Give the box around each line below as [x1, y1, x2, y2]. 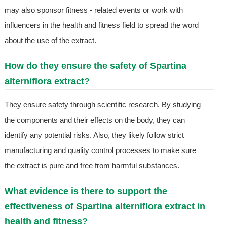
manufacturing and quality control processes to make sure [4, 146, 196, 155]
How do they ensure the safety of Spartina [4, 61, 186, 71]
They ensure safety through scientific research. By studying [4, 100, 201, 109]
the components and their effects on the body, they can [4, 116, 185, 125]
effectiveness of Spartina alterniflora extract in [4, 201, 205, 212]
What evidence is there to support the [4, 186, 167, 197]
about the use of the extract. [4, 36, 96, 45]
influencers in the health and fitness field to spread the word [4, 21, 199, 30]
